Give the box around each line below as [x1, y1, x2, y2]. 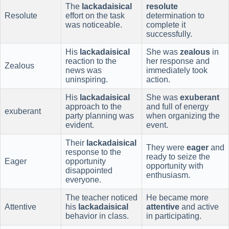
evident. [65, 120, 94, 129]
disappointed [65, 166, 112, 175]
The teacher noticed [65, 193, 138, 202]
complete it [146, 20, 186, 29]
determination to [146, 11, 204, 20]
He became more [146, 193, 209, 202]
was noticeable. [65, 20, 122, 29]
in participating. [146, 211, 201, 220]
